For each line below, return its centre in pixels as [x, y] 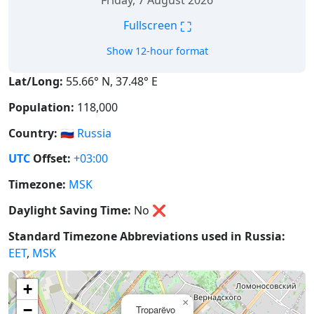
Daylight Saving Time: [70, 210]
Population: [41, 107]
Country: [33, 133]
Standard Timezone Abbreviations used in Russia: [147, 236]
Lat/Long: [36, 81]
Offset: [50, 159]
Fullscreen [151, 26]
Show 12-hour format [157, 51]
